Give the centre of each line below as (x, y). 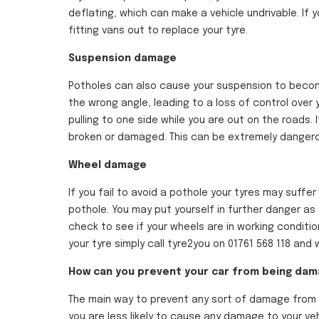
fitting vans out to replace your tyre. (158, 31)
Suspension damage (122, 59)
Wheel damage (108, 166)
